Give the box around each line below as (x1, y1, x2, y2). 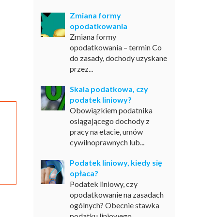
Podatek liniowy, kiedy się (69, 158, 162, 167)
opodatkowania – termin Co (69, 43, 162, 52)
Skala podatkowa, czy (69, 84, 148, 93)
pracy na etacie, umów (69, 127, 143, 136)
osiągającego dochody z (69, 116, 150, 125)
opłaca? (69, 169, 98, 178)
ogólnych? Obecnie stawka (69, 201, 159, 210)
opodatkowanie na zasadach (69, 190, 164, 199)
